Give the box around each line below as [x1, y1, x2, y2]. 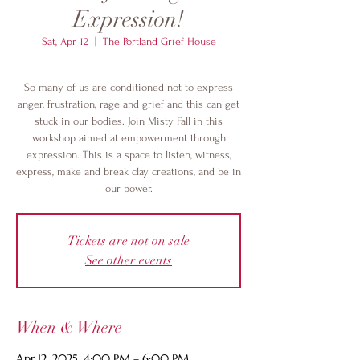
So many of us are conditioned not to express [24, 81, 233, 93]
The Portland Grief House [102, 35, 216, 47]
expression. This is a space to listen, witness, [26, 149, 231, 161]
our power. [104, 182, 153, 194]
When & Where [16, 317, 122, 337]
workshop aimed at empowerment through [31, 132, 226, 144]
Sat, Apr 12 [41, 35, 88, 47]
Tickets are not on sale [67, 233, 190, 249]
